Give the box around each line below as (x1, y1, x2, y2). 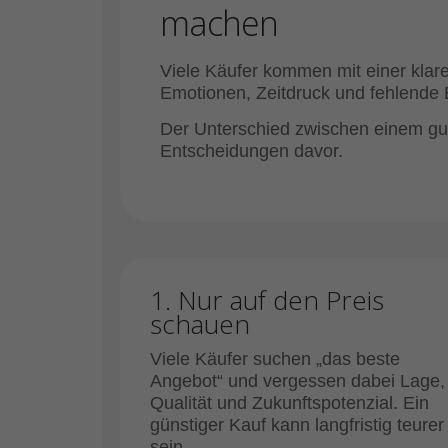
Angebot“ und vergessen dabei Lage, (150, 371, 445, 391)
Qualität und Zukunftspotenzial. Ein (150, 393, 429, 413)
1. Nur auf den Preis (150, 282, 384, 318)
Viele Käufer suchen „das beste (150, 349, 400, 369)
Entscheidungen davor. (160, 141, 343, 161)
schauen (150, 306, 250, 342)
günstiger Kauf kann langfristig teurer (150, 415, 444, 435)
